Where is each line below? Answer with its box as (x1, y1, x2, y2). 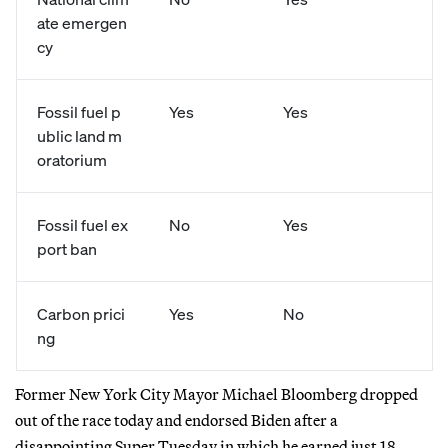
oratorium (37, 148, 107, 171)
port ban (37, 237, 97, 260)
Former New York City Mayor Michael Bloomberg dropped (15, 383, 418, 404)
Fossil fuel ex (37, 213, 128, 236)
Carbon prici (37, 302, 125, 325)
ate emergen (37, 11, 127, 34)
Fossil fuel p (37, 100, 121, 123)
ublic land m (37, 124, 122, 147)
